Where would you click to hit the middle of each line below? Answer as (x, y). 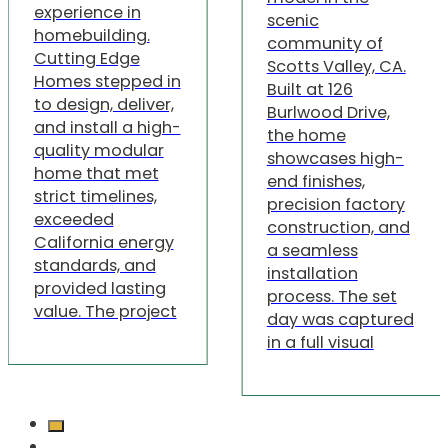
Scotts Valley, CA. (336, 67)
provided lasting (99, 289)
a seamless (312, 251)
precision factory (335, 205)
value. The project (105, 312)
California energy (103, 243)
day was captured (340, 320)
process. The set (331, 297)
